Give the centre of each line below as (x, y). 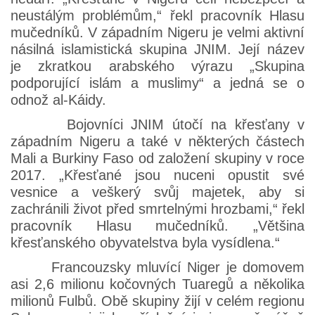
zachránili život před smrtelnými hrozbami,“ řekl (157, 208)
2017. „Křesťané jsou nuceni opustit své (157, 175)
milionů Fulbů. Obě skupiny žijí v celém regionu (157, 301)
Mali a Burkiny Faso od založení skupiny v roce (157, 158)
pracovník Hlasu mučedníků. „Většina (157, 225)
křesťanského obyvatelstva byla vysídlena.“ (145, 242)
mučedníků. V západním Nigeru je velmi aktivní (157, 32)
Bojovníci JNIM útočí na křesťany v (157, 124)
